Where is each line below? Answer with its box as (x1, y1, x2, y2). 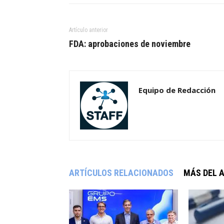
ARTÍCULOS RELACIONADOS (69, 167, 173, 178)
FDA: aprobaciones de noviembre (69, 38, 190, 49)
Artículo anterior (69, 26, 108, 33)
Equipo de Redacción (138, 84, 215, 95)
